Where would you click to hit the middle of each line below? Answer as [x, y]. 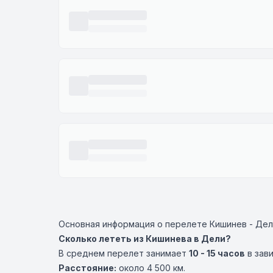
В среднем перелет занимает [124, 253]
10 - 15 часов [217, 253]
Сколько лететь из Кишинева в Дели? [145, 239]
